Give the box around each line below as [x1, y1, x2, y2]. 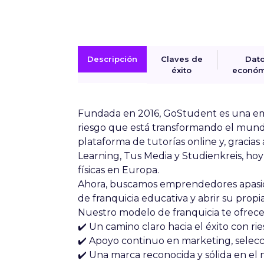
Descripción [87, 54, 137, 64]
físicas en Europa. [78, 164, 159, 176]
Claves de [160, 54, 203, 64]
